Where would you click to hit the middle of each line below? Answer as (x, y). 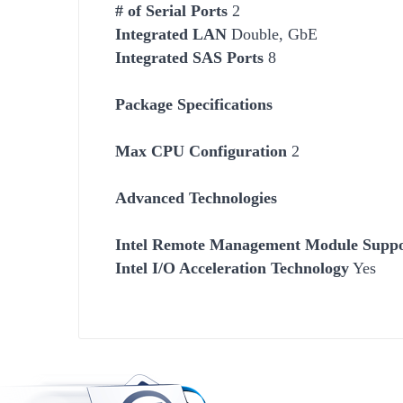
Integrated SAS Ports (189, 57)
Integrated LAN (171, 34)
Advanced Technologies (196, 197)
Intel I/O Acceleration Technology (232, 268)
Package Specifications (194, 104)
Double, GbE (272, 34)
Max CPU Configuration (201, 151)
